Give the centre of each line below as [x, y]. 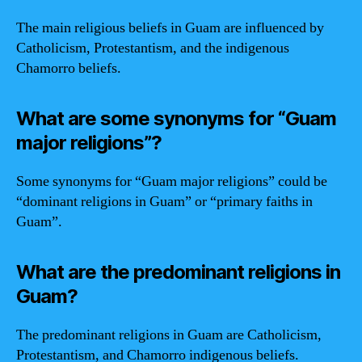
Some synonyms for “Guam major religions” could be [172, 181]
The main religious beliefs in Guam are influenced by [170, 28]
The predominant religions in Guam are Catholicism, [169, 335]
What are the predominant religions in [179, 272]
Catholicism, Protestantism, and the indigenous [153, 48]
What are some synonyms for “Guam [177, 118]
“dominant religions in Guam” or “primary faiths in [164, 202]
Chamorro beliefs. [69, 68]
